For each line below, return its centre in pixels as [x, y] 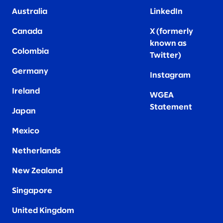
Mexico [26, 131]
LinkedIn [167, 12]
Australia [30, 12]
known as [168, 44]
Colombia [30, 52]
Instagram [170, 76]
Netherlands [36, 151]
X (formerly [172, 32]
